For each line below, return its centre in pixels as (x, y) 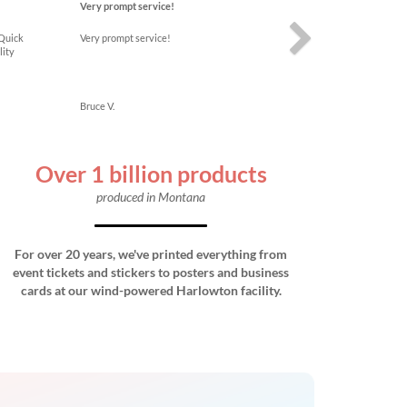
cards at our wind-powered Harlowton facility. (151, 290)
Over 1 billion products (151, 174)
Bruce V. (98, 106)
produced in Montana (151, 197)
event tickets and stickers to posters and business (151, 272)
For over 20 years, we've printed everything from (151, 254)
